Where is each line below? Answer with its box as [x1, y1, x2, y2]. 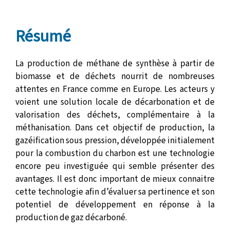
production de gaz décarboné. [15, 212, 127, 224]
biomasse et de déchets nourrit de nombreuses [15, 70, 215, 83]
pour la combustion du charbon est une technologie [15, 147, 215, 160]
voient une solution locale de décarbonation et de [15, 96, 215, 108]
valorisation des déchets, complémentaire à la [15, 109, 215, 121]
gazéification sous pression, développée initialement [15, 135, 215, 147]
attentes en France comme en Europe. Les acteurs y [15, 83, 215, 95]
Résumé [15, 25, 71, 48]
